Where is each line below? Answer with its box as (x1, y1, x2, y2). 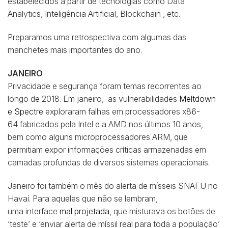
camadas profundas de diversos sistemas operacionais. (8, 157, 210, 167)
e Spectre (8, 106, 43, 117)
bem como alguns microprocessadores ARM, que (8, 131, 188, 142)
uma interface (8, 206, 60, 216)
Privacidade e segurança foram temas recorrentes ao (8, 80, 202, 91)
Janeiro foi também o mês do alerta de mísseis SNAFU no (8, 180, 218, 191)
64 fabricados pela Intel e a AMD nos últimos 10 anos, (8, 119, 203, 129)
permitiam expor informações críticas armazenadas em (8, 144, 206, 155)
